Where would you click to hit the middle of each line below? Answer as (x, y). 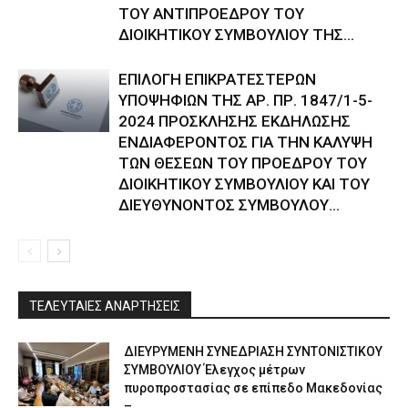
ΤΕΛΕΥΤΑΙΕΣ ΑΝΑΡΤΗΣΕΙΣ (105, 306)
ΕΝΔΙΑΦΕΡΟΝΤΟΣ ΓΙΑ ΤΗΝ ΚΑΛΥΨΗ (245, 143)
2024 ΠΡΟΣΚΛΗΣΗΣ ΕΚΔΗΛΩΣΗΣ (235, 122)
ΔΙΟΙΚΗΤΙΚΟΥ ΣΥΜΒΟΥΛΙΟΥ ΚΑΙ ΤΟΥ (244, 184)
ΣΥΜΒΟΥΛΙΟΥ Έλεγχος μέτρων (214, 370)
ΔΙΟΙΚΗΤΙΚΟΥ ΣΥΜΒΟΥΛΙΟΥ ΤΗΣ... (236, 35)
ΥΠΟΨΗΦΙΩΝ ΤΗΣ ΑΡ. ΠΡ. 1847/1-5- (245, 101)
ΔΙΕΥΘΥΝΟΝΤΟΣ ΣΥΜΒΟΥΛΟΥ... (229, 205)
